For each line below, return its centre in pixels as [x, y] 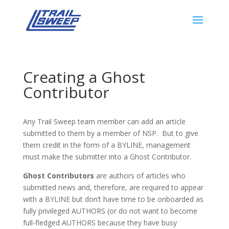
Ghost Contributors [58, 176]
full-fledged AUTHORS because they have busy [100, 223]
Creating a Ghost [84, 77]
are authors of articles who [140, 176]
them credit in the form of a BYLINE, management [107, 145]
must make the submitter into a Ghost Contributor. [107, 157]
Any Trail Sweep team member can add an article [104, 121]
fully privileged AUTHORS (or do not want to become [110, 211]
